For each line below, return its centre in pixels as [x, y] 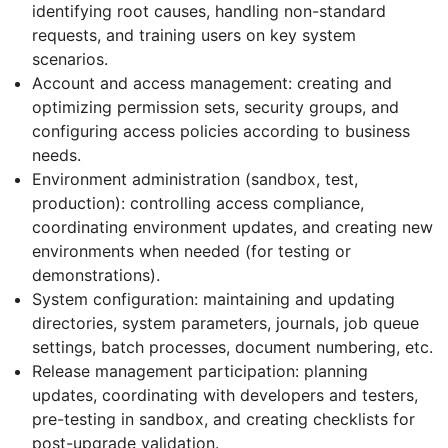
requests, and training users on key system [194, 34]
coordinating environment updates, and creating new [232, 226]
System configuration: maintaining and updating [213, 298]
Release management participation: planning [200, 370]
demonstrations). [96, 274]
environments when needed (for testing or [191, 250]
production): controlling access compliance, [198, 202]
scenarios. [70, 58]
